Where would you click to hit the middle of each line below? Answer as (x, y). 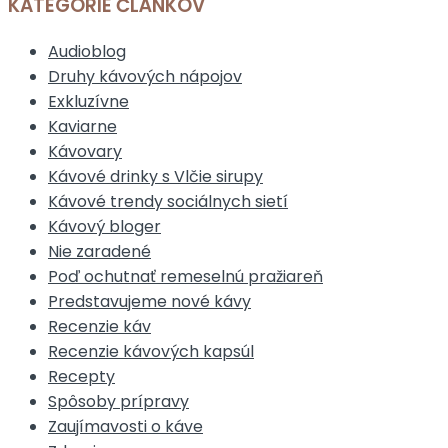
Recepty (81, 377)
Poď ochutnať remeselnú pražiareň (185, 277)
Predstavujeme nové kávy (149, 302)
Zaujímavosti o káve (125, 427)
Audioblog (87, 52)
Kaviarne (82, 127)
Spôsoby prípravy (118, 402)
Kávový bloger (104, 227)
